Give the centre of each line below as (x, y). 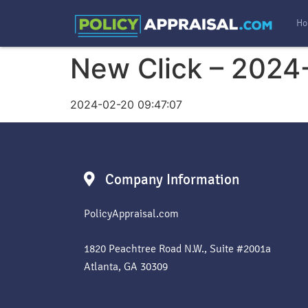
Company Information (173, 179)
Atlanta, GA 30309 (126, 267)
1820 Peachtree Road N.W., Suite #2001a (177, 249)
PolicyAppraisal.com (131, 214)
